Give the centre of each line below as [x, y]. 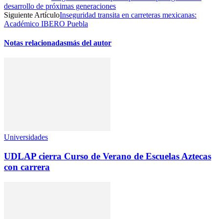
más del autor [89, 43]
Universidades [26, 137]
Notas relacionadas [35, 43]
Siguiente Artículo [32, 15]
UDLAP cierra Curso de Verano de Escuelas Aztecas [108, 156]
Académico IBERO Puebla [46, 23]
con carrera [27, 167]
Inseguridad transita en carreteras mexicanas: [128, 15]
